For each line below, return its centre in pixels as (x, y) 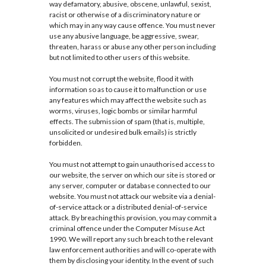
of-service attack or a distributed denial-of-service (128, 207)
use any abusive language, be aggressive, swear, (124, 36)
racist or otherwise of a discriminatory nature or (125, 15)
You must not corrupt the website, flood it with (121, 79)
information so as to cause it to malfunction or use (128, 90)
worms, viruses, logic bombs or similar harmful (123, 111)
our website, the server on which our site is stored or (132, 175)
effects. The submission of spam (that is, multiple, (127, 122)
